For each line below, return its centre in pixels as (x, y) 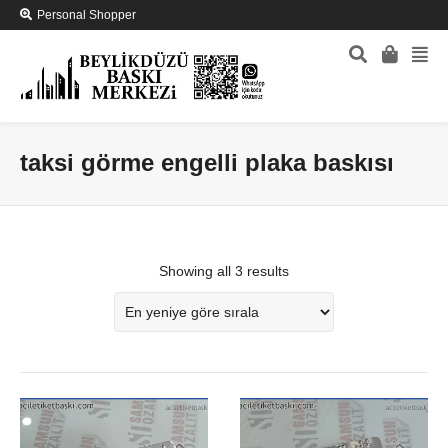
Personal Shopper (86, 15)
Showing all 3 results (224, 271)
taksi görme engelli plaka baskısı (207, 163)
